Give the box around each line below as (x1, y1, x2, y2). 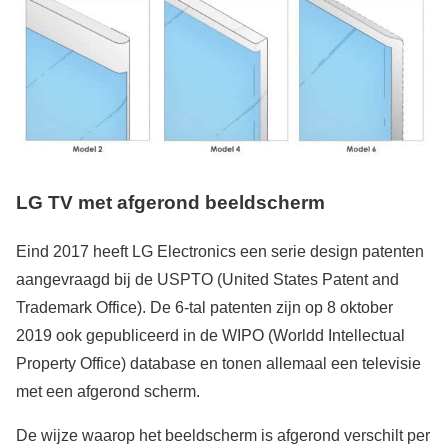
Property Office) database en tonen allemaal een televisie (16, 355, 421, 373)
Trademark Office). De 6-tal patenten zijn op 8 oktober (16, 299, 393, 317)
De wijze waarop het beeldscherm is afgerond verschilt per (16, 427, 430, 445)
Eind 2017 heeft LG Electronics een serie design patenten (16, 243, 424, 261)
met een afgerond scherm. (16, 383, 200, 401)
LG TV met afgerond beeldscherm (16, 192, 325, 214)
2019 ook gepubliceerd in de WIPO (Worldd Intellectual (16, 327, 405, 345)
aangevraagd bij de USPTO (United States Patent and (16, 271, 399, 289)
